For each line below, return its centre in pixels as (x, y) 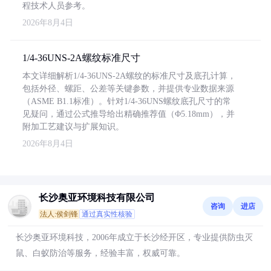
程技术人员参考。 (56, 6)
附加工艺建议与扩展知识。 (73, 127)
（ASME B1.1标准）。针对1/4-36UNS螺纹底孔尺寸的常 (127, 101)
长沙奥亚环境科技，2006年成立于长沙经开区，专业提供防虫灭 (134, 237)
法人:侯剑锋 (59, 214)
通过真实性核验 (107, 214)
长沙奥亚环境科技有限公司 (97, 198)
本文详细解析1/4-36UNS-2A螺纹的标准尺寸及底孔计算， (129, 76)
